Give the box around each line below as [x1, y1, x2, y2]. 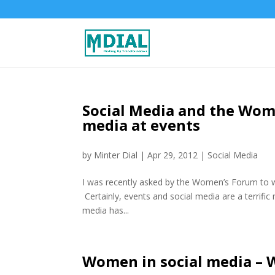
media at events [82, 115, 201, 135]
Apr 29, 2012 [147, 149, 198, 161]
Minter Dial [94, 149, 138, 161]
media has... [82, 204, 130, 216]
